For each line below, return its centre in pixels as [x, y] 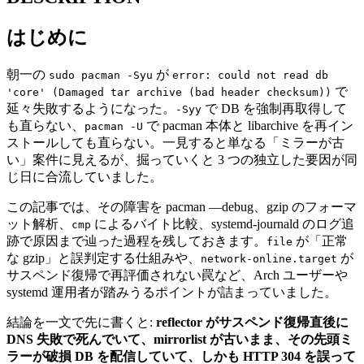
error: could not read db [250, 75]
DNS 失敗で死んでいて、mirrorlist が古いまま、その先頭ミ [180, 339]
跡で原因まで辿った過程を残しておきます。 [136, 240]
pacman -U [114, 126]
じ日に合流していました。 [84, 176]
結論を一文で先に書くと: [81, 322]
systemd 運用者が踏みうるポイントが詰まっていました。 [172, 292]
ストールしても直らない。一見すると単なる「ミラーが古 [175, 142]
